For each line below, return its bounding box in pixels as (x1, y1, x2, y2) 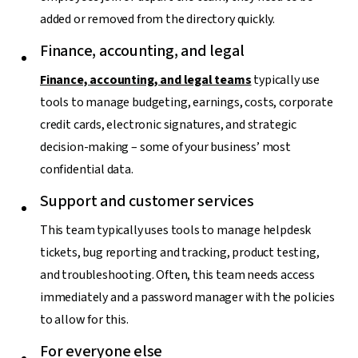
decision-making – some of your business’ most (40, 137, 291, 156)
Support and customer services (40, 189, 254, 213)
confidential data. (40, 160, 133, 178)
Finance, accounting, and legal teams (40, 70, 252, 89)
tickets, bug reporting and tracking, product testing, (40, 243, 320, 261)
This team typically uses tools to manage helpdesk (40, 221, 312, 239)
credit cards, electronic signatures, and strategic (40, 115, 297, 133)
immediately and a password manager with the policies (40, 288, 335, 306)
